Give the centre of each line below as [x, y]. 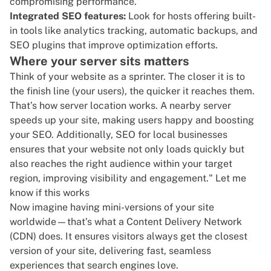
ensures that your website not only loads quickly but [127, 149]
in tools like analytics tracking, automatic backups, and [134, 31]
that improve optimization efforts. [142, 45]
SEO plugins [38, 45]
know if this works [50, 193]
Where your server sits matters [100, 61]
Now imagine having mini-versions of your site [112, 207]
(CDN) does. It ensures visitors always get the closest [129, 237]
